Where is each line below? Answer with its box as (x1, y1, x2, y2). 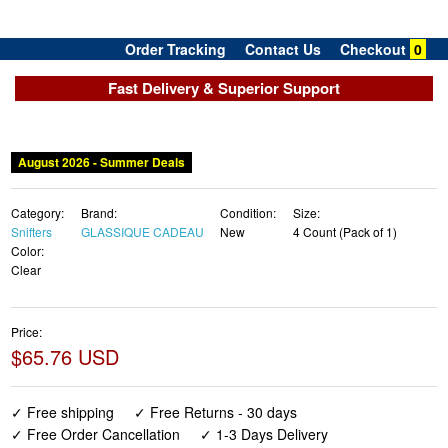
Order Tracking (125, 39, 226, 59)
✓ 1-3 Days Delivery (199, 424, 328, 445)
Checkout (340, 39, 406, 59)
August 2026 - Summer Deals (12, 153, 192, 172)
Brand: (80, 204, 117, 222)
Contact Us (245, 39, 321, 59)
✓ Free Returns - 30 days (133, 402, 297, 423)
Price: (11, 323, 43, 341)
